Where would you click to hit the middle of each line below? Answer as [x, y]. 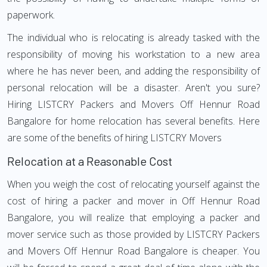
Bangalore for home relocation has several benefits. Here [133, 121]
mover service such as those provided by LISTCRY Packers [133, 234]
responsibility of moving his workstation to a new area [133, 54]
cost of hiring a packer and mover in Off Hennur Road [133, 201]
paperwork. [31, 15]
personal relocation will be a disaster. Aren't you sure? [133, 88]
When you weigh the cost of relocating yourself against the [133, 184]
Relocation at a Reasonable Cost [90, 161]
